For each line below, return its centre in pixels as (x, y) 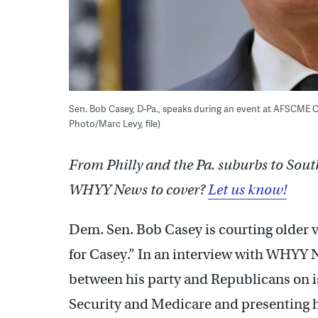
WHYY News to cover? (138, 190)
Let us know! (247, 190)
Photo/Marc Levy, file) (115, 123)
